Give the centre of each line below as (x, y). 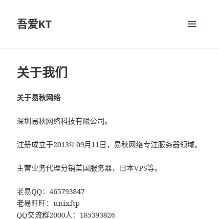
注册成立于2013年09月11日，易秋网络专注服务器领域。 (109, 144)
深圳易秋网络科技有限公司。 (65, 121)
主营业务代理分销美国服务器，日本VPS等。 (89, 168)
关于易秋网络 (39, 98)
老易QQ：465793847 (51, 191)
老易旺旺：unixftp (48, 203)
